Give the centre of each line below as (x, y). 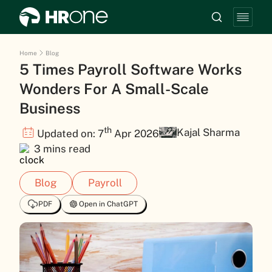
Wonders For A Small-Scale (114, 89)
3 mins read (62, 148)
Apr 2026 (136, 133)
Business (50, 108)
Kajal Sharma (209, 132)
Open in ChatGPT (108, 204)
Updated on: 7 (71, 133)
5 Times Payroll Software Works (131, 70)
